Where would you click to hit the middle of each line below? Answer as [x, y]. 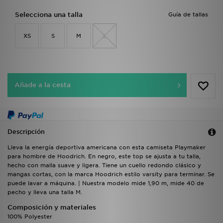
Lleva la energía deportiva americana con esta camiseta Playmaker [107, 148]
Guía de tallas [188, 15]
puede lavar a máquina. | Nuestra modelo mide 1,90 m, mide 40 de [106, 183]
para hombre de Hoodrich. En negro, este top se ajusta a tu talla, [104, 157]
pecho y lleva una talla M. [45, 192]
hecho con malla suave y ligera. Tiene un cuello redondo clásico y [104, 166]
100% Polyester [30, 217]
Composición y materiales [52, 208]
